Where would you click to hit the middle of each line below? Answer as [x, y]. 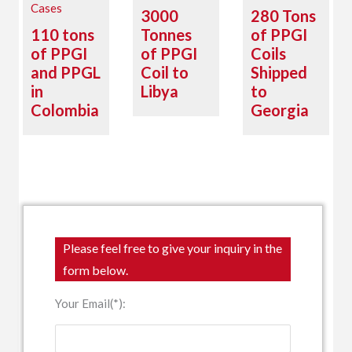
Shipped [279, 73]
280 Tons [283, 16]
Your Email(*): [91, 304]
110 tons [63, 35]
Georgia [279, 110]
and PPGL [66, 73]
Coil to [165, 73]
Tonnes [167, 35]
